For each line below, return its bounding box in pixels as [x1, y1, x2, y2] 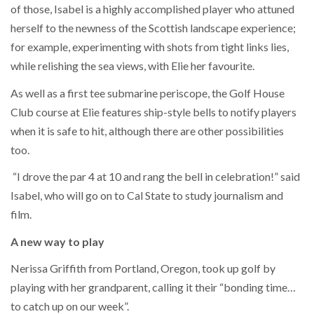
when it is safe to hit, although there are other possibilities [11, 123, 284, 137]
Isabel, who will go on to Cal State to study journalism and [11, 189, 283, 203]
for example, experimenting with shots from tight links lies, [11, 40, 289, 54]
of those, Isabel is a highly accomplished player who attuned [11, 2, 294, 16]
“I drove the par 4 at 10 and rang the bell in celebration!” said [11, 170, 300, 184]
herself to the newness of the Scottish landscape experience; [11, 21, 296, 35]
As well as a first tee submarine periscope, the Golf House [11, 86, 285, 100]
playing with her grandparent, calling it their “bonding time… [11, 280, 296, 294]
